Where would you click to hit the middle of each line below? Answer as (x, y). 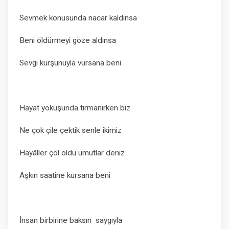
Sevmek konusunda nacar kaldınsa (79, 18)
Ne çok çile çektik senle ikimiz (72, 130)
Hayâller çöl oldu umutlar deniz (73, 153)
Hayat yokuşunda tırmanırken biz (75, 108)
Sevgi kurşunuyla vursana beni (70, 63)
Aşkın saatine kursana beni (65, 175)
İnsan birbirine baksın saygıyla (73, 220)
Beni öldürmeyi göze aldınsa (69, 40)
